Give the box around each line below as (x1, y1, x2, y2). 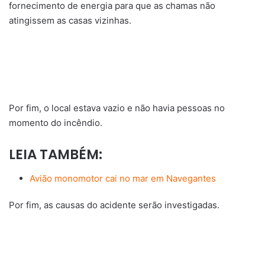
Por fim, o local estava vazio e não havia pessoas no (9, 102, 225, 114)
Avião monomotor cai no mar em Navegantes (30, 172, 216, 184)
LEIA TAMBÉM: (9, 145, 102, 164)
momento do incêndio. (9, 117, 102, 129)
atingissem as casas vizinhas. (9, 15, 131, 27)
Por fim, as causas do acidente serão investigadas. (9, 199, 219, 211)
